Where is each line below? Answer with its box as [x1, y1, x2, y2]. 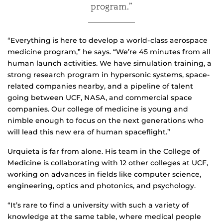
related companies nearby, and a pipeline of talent [7, 81, 193, 91]
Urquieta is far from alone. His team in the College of [7, 146, 200, 156]
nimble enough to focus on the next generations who [7, 115, 204, 125]
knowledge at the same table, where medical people [7, 212, 201, 221]
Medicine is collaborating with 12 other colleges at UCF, [7, 158, 208, 167]
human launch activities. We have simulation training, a [7, 58, 212, 68]
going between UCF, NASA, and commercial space [7, 93, 192, 102]
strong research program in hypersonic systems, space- [7, 70, 210, 79]
